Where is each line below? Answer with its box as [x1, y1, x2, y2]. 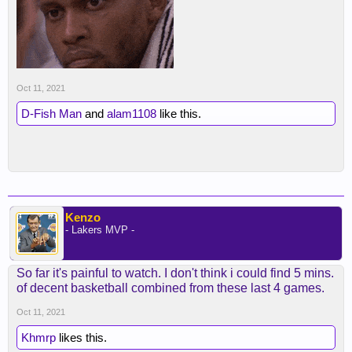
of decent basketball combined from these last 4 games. [16, 281, 324, 295]
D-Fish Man [21, 107, 82, 120]
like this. [156, 107, 201, 120]
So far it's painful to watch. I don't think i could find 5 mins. [16, 266, 334, 280]
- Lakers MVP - [65, 224, 134, 236]
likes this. [56, 331, 107, 344]
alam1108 [107, 107, 156, 120]
